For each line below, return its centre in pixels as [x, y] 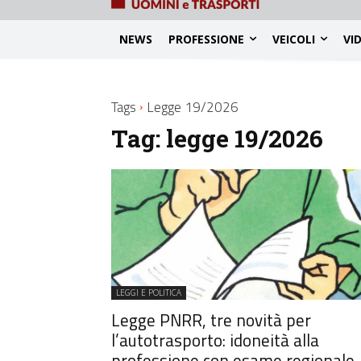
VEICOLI [294, 39]
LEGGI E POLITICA [149, 292]
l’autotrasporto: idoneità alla [215, 340]
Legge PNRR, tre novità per [211, 320]
